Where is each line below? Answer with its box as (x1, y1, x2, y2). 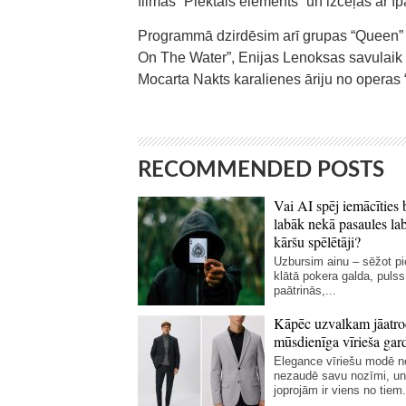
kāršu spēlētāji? (274, 232, 361, 251)
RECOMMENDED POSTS (138, 159, 384, 181)
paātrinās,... (274, 284, 336, 297)
